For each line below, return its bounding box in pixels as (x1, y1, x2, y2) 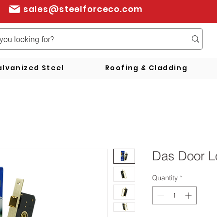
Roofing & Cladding (105, 63, 188, 73)
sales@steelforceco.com (23, 3, 143, 15)
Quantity (152, 173, 178, 183)
